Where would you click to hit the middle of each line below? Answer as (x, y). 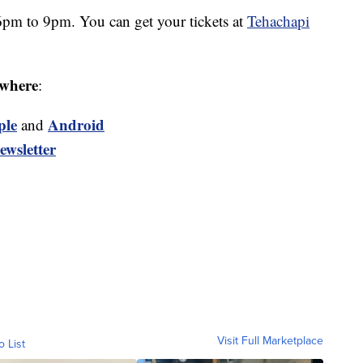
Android (76, 125)
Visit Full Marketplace (270, 341)
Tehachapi (278, 21)
